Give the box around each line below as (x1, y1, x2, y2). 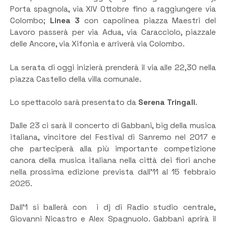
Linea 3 (45, 16, 80, 26)
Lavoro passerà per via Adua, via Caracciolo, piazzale (10, 27, 216, 38)
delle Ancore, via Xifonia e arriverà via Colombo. (10, 39, 185, 49)
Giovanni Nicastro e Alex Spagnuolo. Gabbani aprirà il (10, 213, 216, 224)
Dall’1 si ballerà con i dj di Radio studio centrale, (10, 202, 216, 212)
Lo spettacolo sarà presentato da (10, 97, 138, 107)
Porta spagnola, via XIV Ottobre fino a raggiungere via (10, 4, 216, 15)
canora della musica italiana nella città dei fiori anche (10, 155, 216, 166)
